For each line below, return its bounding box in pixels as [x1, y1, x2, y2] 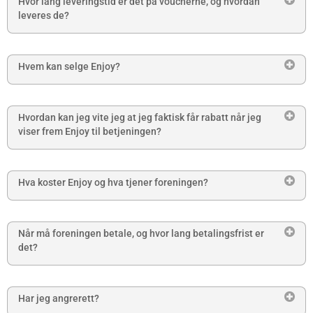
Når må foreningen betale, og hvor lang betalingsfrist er [18, 228, 264, 240]
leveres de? [18, 10, 69, 22]
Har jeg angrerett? [18, 293, 99, 305]
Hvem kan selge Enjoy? [18, 61, 120, 73]
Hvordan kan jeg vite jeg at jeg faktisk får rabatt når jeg [18, 112, 261, 124]
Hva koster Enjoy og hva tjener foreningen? [18, 177, 208, 189]
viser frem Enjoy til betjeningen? [18, 126, 161, 138]
